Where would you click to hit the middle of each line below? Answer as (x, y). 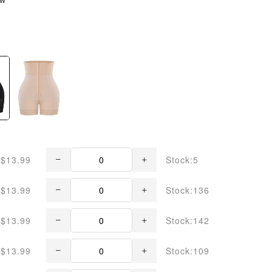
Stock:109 (188, 251)
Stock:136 (188, 190)
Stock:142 (188, 221)
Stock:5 (182, 160)
